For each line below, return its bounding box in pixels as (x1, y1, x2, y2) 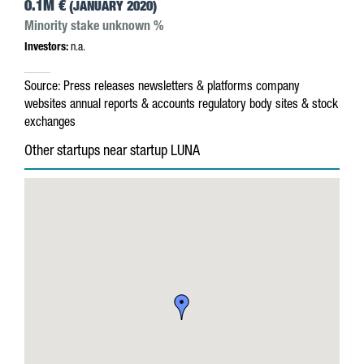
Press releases (63, 81, 135, 94)
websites (24, 99, 67, 112)
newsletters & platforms (138, 81, 253, 94)
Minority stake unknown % (24, 21, 163, 34)
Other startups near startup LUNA (24, 145, 200, 159)
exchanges (24, 117, 76, 130)
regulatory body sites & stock (198, 99, 338, 112)
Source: (24, 81, 60, 94)
